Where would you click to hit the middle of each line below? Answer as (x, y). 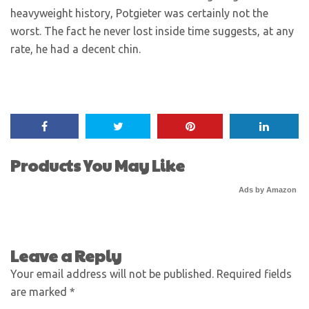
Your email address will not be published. (112, 274)
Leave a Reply (66, 256)
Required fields (254, 274)
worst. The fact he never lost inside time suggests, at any (152, 31)
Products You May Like (98, 165)
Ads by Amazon (268, 190)
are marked (40, 292)
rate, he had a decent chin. (76, 49)
